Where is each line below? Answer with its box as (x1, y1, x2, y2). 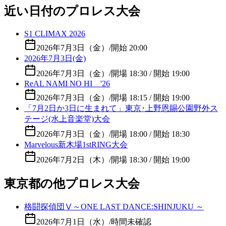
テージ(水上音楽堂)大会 (24, 114, 110, 123)
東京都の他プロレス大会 (4, 177, 140, 190)
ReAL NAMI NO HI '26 (24, 79, 110, 88)
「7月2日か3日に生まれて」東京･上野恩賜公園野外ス (24, 103, 218, 112)
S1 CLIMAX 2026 (24, 29, 85, 38)
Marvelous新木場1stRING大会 (24, 140, 128, 149)
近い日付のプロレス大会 (4, 4, 140, 18)
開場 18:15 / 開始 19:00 (111, 93, 190, 102)
